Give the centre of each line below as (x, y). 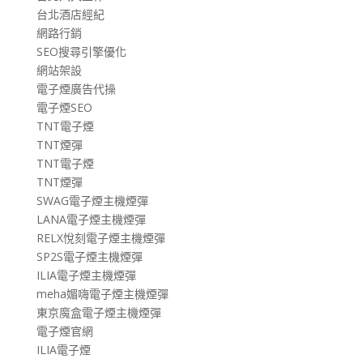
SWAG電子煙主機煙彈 (92, 200)
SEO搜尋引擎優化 (81, 51)
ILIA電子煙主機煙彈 (86, 275)
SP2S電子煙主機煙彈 (89, 256)
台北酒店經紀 (70, 14)
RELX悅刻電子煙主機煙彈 (100, 237)
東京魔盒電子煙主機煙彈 (98, 312)
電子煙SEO (64, 107)
